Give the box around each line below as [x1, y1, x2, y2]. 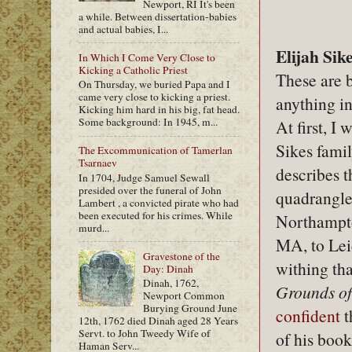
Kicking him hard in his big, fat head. [79, 102, 240, 117]
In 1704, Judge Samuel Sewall [79, 170, 210, 185]
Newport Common [143, 288, 225, 303]
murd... [79, 220, 109, 235]
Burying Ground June [143, 301, 238, 316]
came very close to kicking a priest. [79, 90, 230, 104]
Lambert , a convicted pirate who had [79, 195, 239, 210]
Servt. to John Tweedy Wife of [79, 326, 211, 341]
